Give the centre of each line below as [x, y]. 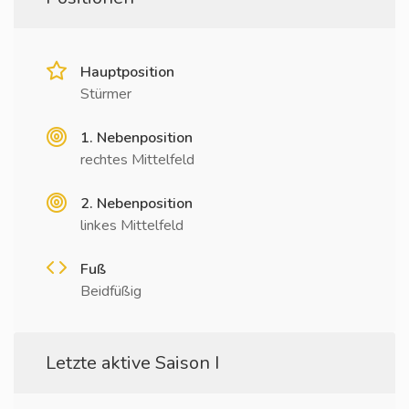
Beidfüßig [111, 291]
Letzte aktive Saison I [132, 363]
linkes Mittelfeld [132, 225]
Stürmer [106, 94]
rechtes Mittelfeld [137, 160]
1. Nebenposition [136, 138]
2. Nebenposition [136, 204]
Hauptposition [127, 72]
